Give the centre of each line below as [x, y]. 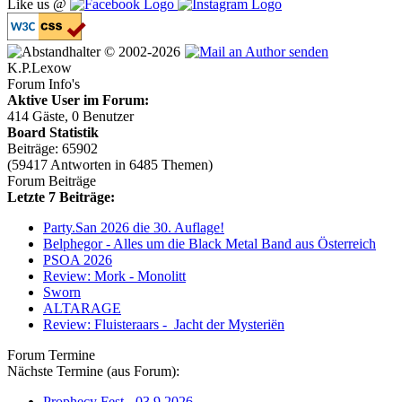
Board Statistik [53, 133]
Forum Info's [44, 84]
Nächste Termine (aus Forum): [93, 371]
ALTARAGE [82, 309]
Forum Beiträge [52, 181]
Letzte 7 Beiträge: [61, 197]
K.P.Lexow [39, 68]
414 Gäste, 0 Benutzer [70, 117]
